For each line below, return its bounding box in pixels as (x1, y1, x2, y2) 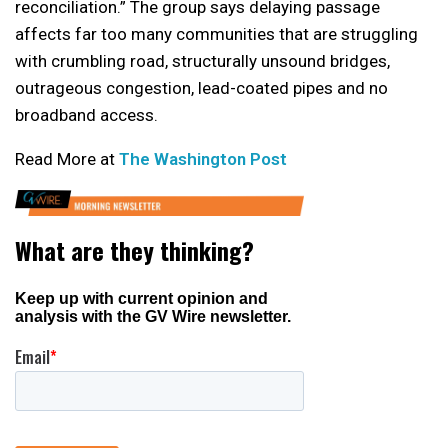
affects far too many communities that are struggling (15, 24, 418, 44)
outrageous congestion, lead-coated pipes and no (15, 78, 388, 98)
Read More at (15, 149, 119, 169)
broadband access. (15, 105, 158, 125)
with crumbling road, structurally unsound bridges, (15, 51, 390, 71)
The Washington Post (119, 149, 287, 169)
